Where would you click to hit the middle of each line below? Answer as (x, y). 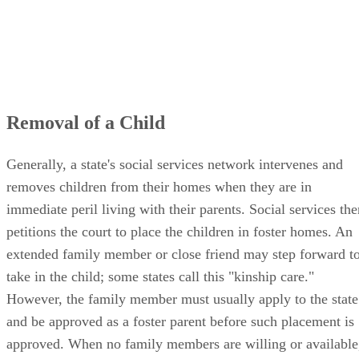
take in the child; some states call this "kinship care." (160, 276)
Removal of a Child (86, 122)
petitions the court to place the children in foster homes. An (179, 231)
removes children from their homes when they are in (159, 186)
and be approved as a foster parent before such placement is (180, 321)
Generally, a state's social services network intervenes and (175, 164)
